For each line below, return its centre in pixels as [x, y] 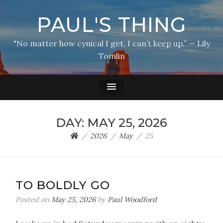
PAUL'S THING [111, 25]
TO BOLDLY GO [63, 185]
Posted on [33, 200]
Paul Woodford [132, 200]
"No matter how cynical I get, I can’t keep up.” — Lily [111, 43]
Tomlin [111, 56]
